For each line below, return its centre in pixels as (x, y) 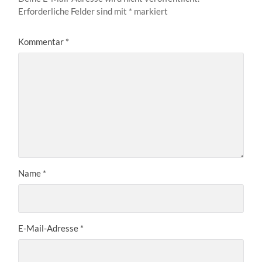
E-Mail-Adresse (49, 228)
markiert (150, 11)
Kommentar (42, 42)
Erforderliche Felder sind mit (74, 11)
